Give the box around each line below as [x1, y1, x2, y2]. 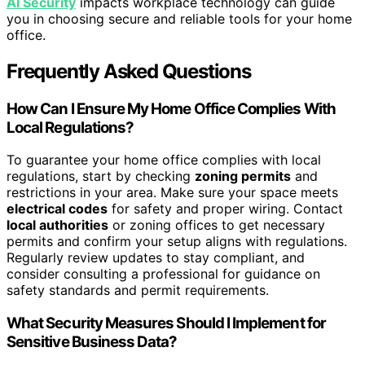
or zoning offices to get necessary [108, 217, 325, 234]
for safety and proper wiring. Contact [108, 200, 343, 218]
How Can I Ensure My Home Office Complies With [7, 99, 336, 118]
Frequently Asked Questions [7, 59, 251, 83]
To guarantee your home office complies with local [7, 152, 321, 169]
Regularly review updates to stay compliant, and [7, 249, 305, 266]
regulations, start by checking [7, 168, 195, 185]
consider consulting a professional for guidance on [7, 266, 320, 283]
